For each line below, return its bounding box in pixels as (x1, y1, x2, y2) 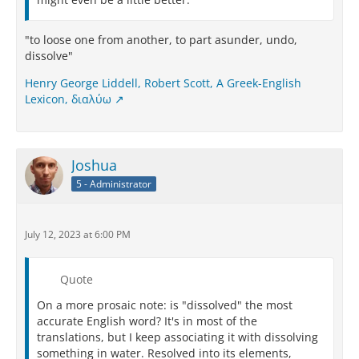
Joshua (71, 155, 117, 175)
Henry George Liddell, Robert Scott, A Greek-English (25, 75, 301, 91)
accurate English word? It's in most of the (37, 313, 257, 329)
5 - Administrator (76, 176, 151, 191)
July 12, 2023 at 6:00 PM (25, 228, 131, 241)
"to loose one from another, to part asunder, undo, (25, 32, 297, 47)
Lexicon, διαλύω (25, 91, 111, 107)
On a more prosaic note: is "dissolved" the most (37, 297, 292, 313)
